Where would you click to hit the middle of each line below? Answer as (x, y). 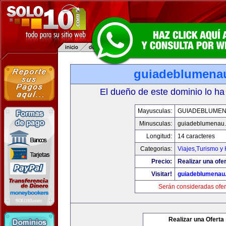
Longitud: (159, 136)
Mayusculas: (155, 111)
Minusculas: (156, 124)
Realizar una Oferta (196, 219)
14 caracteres (196, 136)
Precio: (162, 161)
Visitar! (162, 174)
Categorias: (156, 149)
